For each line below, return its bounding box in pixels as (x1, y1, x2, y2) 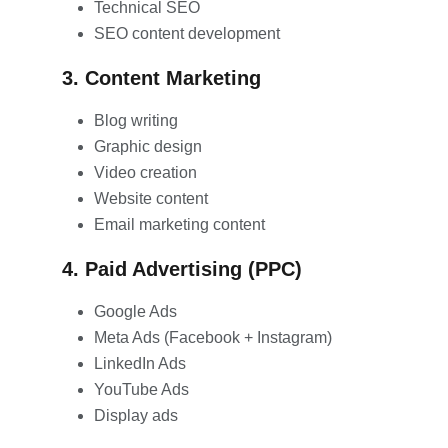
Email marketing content (94, 215, 265, 233)
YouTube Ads (94, 380, 189, 398)
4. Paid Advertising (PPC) (62, 257, 302, 280)
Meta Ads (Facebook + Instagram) (94, 328, 332, 346)
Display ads (94, 406, 178, 424)
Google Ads (94, 302, 177, 320)
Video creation (94, 163, 197, 181)
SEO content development (94, 24, 280, 42)
